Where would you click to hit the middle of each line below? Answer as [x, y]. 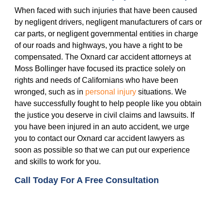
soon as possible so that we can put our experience [102, 150]
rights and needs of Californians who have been [96, 80]
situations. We [161, 92]
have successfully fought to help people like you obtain [108, 104]
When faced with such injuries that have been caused [106, 11]
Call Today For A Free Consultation [87, 180]
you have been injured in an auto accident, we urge [102, 127]
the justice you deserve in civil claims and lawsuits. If [104, 115]
